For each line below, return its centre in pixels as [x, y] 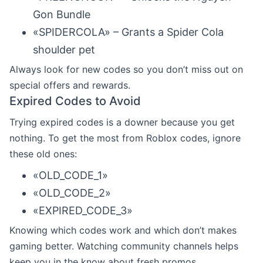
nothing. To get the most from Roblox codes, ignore [125, 138]
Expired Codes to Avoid [75, 101]
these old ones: [43, 154]
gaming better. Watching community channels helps [124, 246]
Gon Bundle [62, 14]
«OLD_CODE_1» [70, 175]
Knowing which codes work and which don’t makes [123, 230]
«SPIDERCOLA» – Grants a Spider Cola [128, 32]
